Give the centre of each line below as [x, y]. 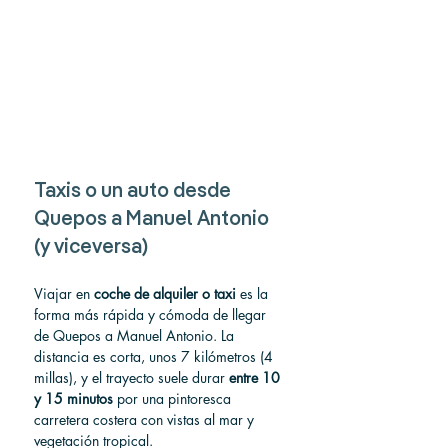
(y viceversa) [91, 248]
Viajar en [64, 293]
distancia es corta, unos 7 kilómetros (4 [155, 356]
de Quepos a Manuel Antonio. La [136, 335]
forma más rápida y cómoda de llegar [152, 314]
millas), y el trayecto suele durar [131, 377]
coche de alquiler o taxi [165, 293]
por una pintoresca [174, 398]
